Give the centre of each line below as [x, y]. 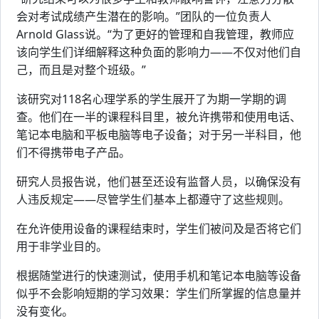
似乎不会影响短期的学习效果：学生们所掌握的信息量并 [159, 293]
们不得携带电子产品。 [73, 152]
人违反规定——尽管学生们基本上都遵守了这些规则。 [153, 199]
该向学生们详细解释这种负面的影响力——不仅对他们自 [159, 52]
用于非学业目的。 [62, 246]
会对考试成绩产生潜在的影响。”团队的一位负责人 [144, 16]
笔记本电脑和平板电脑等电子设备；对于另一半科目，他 [159, 135]
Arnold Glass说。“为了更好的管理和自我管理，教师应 [155, 34]
